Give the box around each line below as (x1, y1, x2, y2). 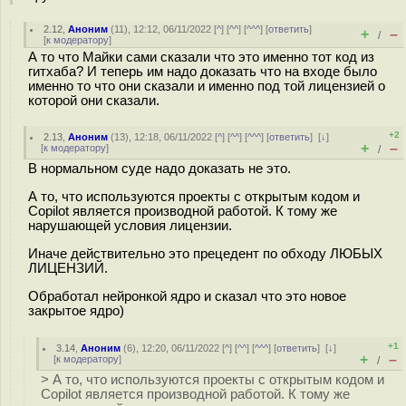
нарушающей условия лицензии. (28, 217, 232, 233)
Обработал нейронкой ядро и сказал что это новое (28, 288, 346, 304)
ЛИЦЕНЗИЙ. (28, 260, 108, 275)
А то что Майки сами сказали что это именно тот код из (28, 50, 374, 64)
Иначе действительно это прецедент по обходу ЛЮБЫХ (28, 246, 382, 261)
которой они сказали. (28, 93, 159, 108)
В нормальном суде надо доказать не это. (28, 161, 291, 176)
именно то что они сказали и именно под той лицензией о (28, 79, 385, 93)
